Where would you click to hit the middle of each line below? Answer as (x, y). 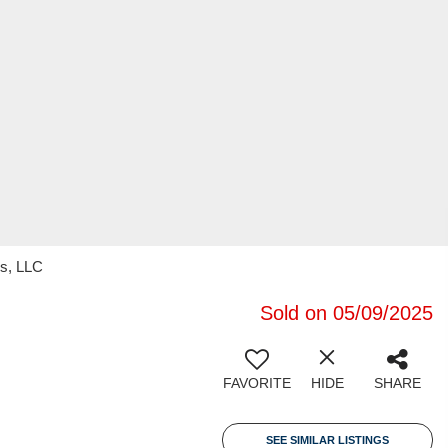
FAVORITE (257, 383)
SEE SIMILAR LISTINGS (327, 440)
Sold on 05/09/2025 (346, 313)
